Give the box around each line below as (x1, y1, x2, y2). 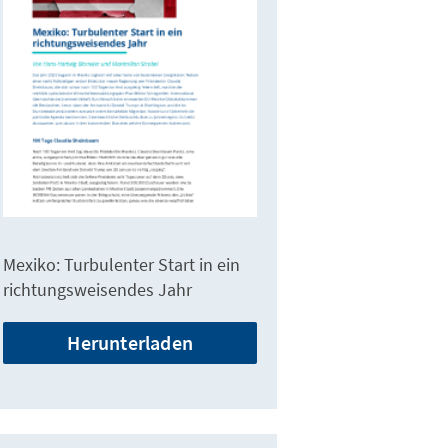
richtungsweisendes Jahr (3, 278, 193, 302)
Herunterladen (67, 330, 194, 356)
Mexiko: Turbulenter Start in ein (3, 253, 241, 277)
